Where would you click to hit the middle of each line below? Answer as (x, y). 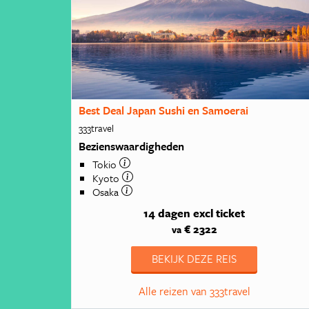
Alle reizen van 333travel (194, 291)
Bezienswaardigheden (132, 146)
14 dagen (167, 213)
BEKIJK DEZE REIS (195, 259)
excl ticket (219, 213)
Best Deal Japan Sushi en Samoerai (164, 111)
